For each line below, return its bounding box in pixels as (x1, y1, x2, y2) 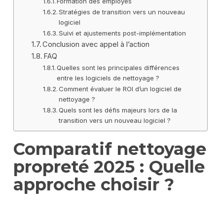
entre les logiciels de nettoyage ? (57, 74, 160, 82)
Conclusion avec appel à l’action (42, 40, 150, 49)
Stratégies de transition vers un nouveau (59, 8, 185, 16)
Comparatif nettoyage (13, 139, 206, 160)
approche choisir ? (13, 174, 174, 195)
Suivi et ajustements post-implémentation (59, 29, 186, 37)
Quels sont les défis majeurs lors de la (59, 106, 178, 114)
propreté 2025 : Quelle (13, 156, 205, 178)
